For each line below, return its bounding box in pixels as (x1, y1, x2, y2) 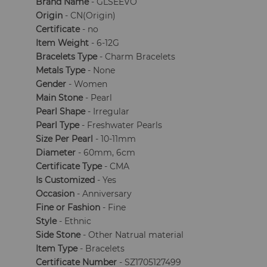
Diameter (36, 147, 76, 158)
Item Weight (36, 38, 89, 48)
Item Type (36, 243, 78, 254)
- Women (66, 79, 108, 89)
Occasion (36, 188, 75, 199)
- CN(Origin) (63, 10, 116, 21)
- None (85, 65, 116, 76)
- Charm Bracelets (97, 51, 176, 62)
